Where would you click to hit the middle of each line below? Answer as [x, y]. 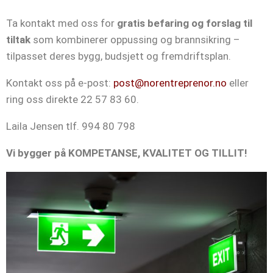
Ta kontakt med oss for [62, 23]
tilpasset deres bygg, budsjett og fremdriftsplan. [119, 56]
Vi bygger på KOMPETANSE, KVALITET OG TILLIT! [127, 153]
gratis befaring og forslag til [185, 23]
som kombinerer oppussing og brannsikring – [135, 39]
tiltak [18, 39]
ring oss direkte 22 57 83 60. [73, 99]
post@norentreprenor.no [170, 83]
